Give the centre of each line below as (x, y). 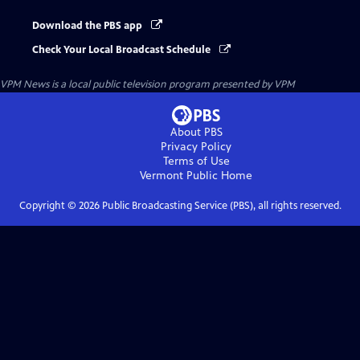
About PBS (196, 133)
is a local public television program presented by (162, 85)
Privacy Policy (196, 147)
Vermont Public (179, 176)
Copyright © (49, 206)
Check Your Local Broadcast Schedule (123, 50)
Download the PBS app (88, 26)
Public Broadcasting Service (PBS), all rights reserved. (220, 206)
